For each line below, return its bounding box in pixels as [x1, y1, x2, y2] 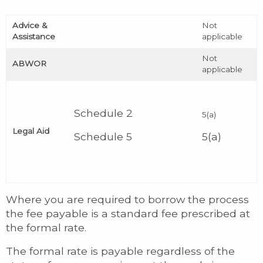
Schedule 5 [74, 130, 132, 143]
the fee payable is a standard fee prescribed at [6, 207, 250, 220]
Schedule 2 [74, 106, 133, 119]
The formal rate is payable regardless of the [6, 244, 235, 257]
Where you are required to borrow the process [6, 193, 249, 205]
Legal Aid [12, 126, 49, 136]
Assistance [12, 31, 55, 41]
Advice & [12, 20, 48, 30]
